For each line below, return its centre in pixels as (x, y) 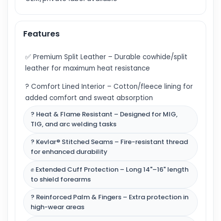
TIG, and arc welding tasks (74, 124)
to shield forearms (61, 179)
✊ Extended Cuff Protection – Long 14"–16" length (110, 169)
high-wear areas (57, 207)
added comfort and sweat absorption (89, 98)
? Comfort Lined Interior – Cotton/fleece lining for (109, 87)
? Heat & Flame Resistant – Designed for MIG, (104, 114)
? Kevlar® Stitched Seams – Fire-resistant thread (109, 142)
